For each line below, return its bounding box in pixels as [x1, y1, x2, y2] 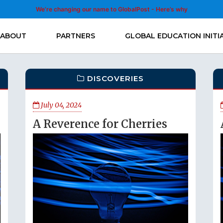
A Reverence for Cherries [33, 117, 167, 131]
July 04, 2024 [39, 101, 82, 110]
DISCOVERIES [87, 74, 144, 83]
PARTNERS [56, 31, 95, 40]
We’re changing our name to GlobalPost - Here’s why [35, 5, 188, 13]
